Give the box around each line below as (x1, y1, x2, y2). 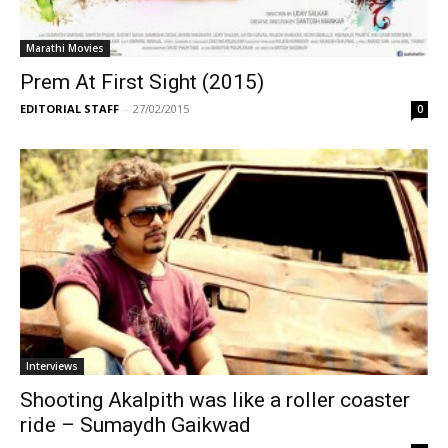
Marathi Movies (26, 41, 104, 56)
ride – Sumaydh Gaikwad (20, 413, 251, 438)
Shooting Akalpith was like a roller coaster (20, 388, 410, 413)
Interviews (26, 359, 78, 374)
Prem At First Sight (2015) (20, 70, 264, 95)
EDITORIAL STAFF (20, 101, 119, 117)
